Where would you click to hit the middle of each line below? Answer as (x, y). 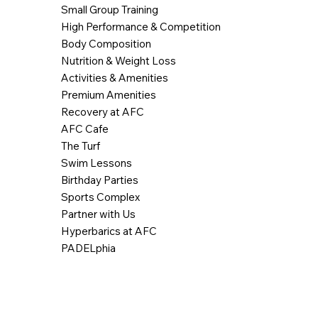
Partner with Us (98, 214)
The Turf (80, 146)
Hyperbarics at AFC (109, 231)
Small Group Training (109, 10)
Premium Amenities (108, 95)
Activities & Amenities (114, 78)
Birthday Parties (99, 180)
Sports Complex (100, 197)
